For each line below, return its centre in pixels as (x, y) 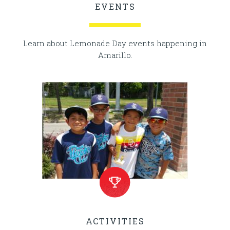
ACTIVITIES (115, 221)
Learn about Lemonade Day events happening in (115, 43)
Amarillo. (115, 55)
